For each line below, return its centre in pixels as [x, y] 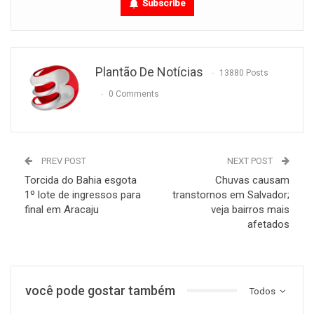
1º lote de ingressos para [83, 194]
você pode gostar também [100, 290]
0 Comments [134, 94]
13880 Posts [244, 73]
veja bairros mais [250, 209]
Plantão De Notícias [149, 71]
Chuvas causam [252, 180]
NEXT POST [251, 161]
